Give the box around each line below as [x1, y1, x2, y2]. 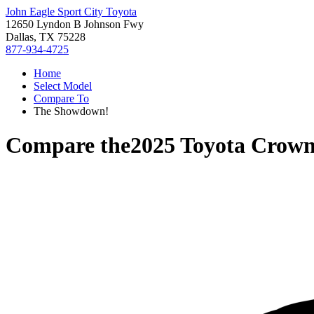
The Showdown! [34, 105, 109, 117]
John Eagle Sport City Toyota [6, 6, 137, 18]
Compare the [6, 132, 130, 158]
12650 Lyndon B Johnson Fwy [6, 18, 144, 30]
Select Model [34, 80, 92, 92]
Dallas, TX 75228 [6, 31, 86, 43]
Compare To [34, 93, 89, 104]
